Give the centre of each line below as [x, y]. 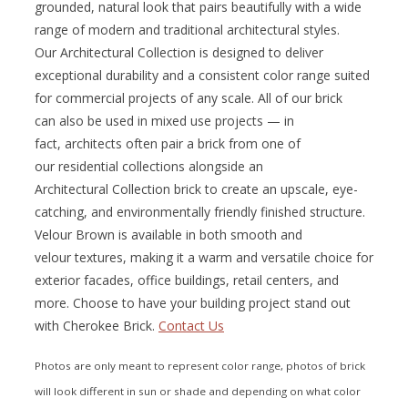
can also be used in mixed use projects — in [164, 120]
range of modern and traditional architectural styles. [187, 29]
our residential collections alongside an [149, 166]
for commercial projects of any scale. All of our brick [189, 97]
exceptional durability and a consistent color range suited [202, 75]
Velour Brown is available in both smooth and [168, 234]
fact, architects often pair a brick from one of [168, 143]
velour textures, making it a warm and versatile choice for [204, 257]
